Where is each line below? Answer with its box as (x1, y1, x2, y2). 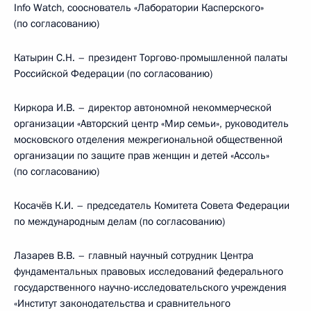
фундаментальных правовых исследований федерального (14, 264, 283, 278)
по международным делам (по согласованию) (14, 215, 225, 228)
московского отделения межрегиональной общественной (14, 133, 283, 146)
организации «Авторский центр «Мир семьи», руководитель (14, 117, 289, 131)
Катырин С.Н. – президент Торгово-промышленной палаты (14, 51, 287, 65)
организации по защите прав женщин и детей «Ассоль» (14, 149, 269, 162)
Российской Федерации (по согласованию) (14, 67, 212, 81)
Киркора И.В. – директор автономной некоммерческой (14, 101, 271, 115)
